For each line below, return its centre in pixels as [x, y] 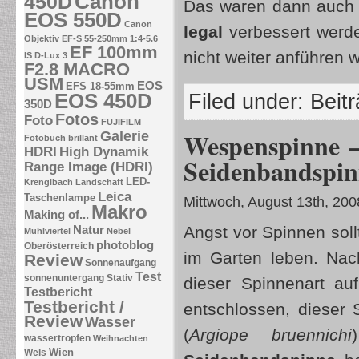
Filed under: [249, 102]
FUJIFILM [121, 122]
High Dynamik [104, 152]
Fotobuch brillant [61, 138]
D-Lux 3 [51, 55]
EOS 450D [103, 101]
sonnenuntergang [64, 278]
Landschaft [99, 182]
